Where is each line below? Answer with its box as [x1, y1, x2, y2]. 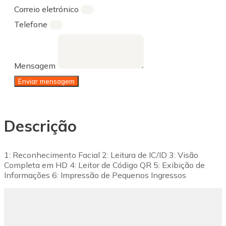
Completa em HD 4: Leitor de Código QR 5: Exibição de [4, 160, 205, 171]
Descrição [4, 116, 77, 136]
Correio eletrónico [14, 4, 81, 14]
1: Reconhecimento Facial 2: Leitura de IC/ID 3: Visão [4, 150, 198, 160]
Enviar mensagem [18, 77, 75, 85]
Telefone [14, 19, 49, 29]
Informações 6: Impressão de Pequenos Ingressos [4, 170, 186, 181]
